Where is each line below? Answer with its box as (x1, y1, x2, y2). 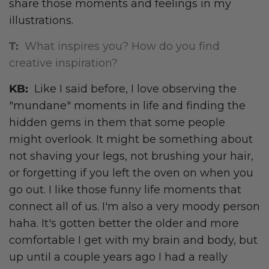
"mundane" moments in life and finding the (9, 99, 246, 113)
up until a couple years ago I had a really (9, 250, 228, 264)
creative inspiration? (9, 56, 118, 70)
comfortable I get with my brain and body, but (9, 234, 258, 247)
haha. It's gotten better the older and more (9, 217, 239, 231)
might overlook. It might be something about (9, 133, 253, 147)
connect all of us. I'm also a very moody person (9, 200, 260, 214)
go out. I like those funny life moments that (9, 183, 241, 197)
